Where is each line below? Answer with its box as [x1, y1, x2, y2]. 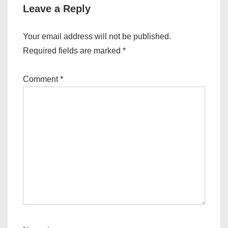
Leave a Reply [23, 3, 91, 14]
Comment [23, 74, 60, 83]
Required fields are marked [23, 46, 123, 55]
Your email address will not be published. [23, 32, 171, 41]
